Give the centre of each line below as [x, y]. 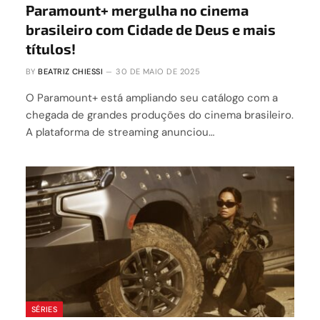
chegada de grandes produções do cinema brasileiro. [160, 115]
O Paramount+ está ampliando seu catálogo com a [152, 97]
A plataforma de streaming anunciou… [120, 132]
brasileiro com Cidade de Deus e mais [151, 29]
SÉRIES [44, 310]
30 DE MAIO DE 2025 [158, 71]
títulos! [51, 48]
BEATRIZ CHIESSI [70, 71]
